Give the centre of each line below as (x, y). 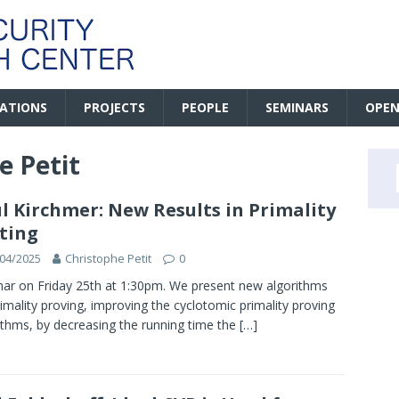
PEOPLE (205, 107)
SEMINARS (297, 107)
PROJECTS (114, 107)
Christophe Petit (108, 258)
